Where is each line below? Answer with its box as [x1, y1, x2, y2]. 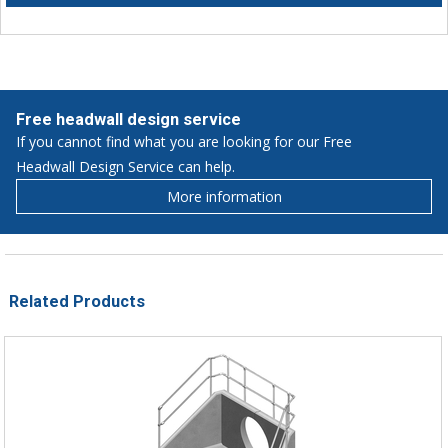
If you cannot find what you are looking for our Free [16, 131, 352, 151]
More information [166, 186, 282, 206]
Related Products [9, 291, 146, 311]
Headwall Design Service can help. [16, 156, 235, 176]
